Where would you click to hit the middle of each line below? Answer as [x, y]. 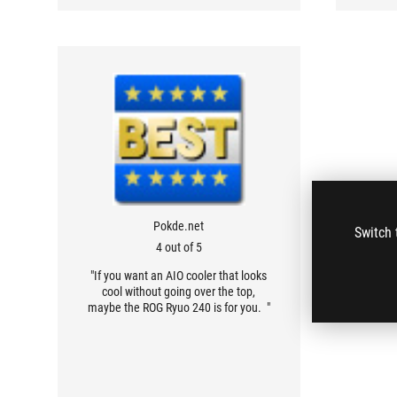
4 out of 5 [179, 247]
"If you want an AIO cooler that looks [179, 276]
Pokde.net [179, 226]
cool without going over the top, [179, 292]
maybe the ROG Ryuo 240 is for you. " [179, 307]
